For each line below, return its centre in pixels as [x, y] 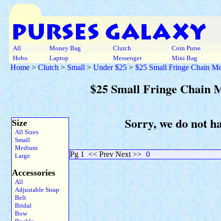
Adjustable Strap [36, 190]
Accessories [34, 173]
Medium [25, 148]
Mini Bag [184, 58]
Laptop [59, 58]
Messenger [127, 58]
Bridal [22, 205]
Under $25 [110, 67]
